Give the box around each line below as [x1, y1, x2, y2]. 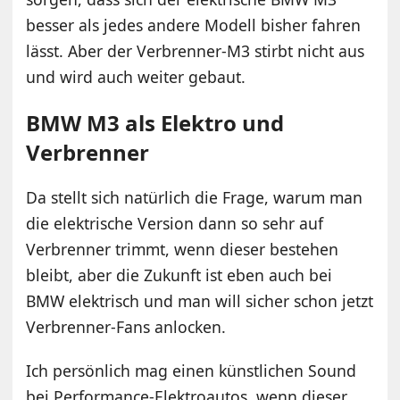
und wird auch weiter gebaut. [26, 66, 246, 88]
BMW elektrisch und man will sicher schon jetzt [26, 290, 374, 312]
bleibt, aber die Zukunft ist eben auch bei [26, 264, 333, 287]
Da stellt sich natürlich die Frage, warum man [26, 187, 363, 209]
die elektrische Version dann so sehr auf [26, 212, 324, 235]
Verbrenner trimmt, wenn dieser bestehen [26, 238, 339, 261]
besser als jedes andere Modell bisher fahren [26, 14, 362, 37]
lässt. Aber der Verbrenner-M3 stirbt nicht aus [26, 40, 365, 62]
